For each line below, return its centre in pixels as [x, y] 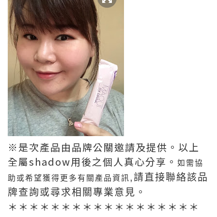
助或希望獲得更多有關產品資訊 [69, 178]
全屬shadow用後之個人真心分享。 [93, 162]
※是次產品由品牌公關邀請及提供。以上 [104, 147]
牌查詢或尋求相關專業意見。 [77, 192]
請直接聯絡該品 [171, 177]
